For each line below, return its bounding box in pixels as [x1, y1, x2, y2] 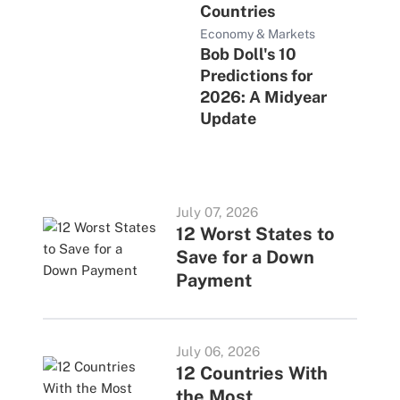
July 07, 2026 [175, 204, 258, 220]
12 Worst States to [175, 223, 335, 245]
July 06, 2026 [175, 344, 260, 359]
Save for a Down [175, 246, 314, 268]
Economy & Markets [200, 27, 315, 41]
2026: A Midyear [200, 87, 327, 106]
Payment [175, 270, 252, 291]
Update [200, 109, 256, 128]
